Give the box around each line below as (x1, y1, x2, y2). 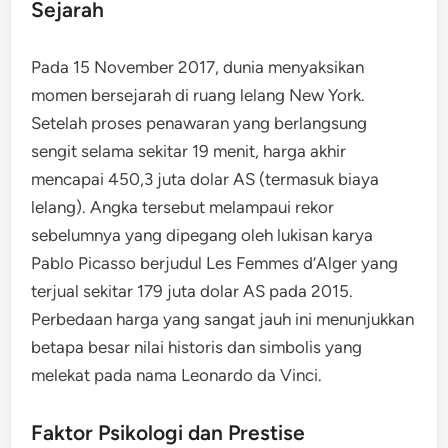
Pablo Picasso (31, 253, 137, 273)
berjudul (136, 253, 207, 273)
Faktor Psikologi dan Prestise (31, 420, 306, 445)
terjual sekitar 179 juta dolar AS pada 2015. (31, 281, 354, 301)
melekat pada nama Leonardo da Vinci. (31, 365, 323, 385)
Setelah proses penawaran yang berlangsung (31, 113, 368, 133)
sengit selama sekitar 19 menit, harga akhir (31, 141, 347, 161)
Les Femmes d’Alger (206, 253, 358, 273)
